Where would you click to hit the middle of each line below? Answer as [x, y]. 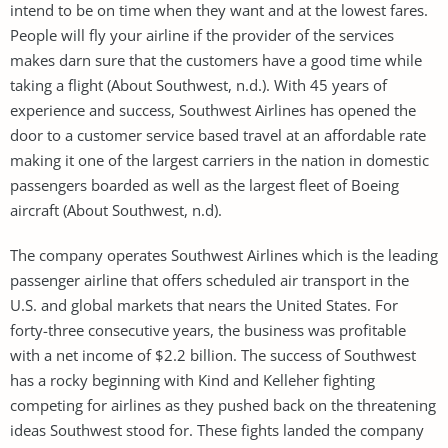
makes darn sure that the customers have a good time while [216, 59]
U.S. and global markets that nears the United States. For [204, 304]
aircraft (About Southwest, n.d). [116, 209]
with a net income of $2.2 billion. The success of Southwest [213, 354]
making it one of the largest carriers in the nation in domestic [219, 159]
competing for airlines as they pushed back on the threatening [223, 404]
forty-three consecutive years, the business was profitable [208, 329]
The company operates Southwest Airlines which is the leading [224, 254]
